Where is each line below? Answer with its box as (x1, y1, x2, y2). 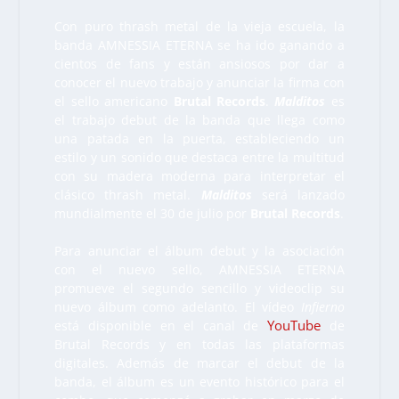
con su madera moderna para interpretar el (54, 167, 345, 185)
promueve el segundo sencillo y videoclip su (54, 280, 345, 297)
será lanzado (251, 186, 345, 204)
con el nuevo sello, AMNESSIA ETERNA (54, 261, 345, 279)
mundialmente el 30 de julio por (54, 205, 251, 223)
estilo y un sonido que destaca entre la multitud (54, 149, 345, 167)
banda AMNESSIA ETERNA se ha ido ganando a (54, 37, 345, 54)
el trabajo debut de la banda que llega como (54, 111, 345, 129)
